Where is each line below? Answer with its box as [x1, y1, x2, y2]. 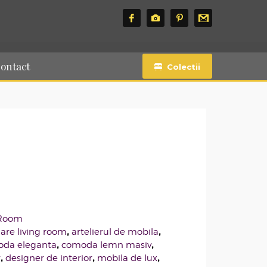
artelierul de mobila [72, 226, 159, 238]
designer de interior [5, 253, 93, 264]
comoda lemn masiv [61, 240, 152, 251]
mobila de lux [97, 253, 158, 264]
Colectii [166, 61, 200, 72]
